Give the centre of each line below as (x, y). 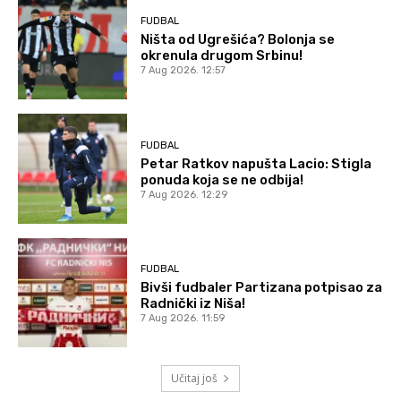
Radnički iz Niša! (193, 304)
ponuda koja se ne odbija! (222, 179)
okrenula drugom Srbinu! (222, 56)
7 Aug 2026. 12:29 (184, 194)
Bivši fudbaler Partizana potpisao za (262, 288)
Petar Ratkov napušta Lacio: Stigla (256, 163)
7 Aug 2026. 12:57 (183, 71)
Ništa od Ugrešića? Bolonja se (238, 40)
